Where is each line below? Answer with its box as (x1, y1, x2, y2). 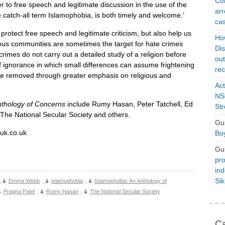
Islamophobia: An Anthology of (94, 178, 167, 184)
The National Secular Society (90, 188, 160, 194)
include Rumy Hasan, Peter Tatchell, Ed (65, 100, 193, 108)
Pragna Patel (4, 188, 35, 194)
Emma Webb (9, 178, 40, 184)
